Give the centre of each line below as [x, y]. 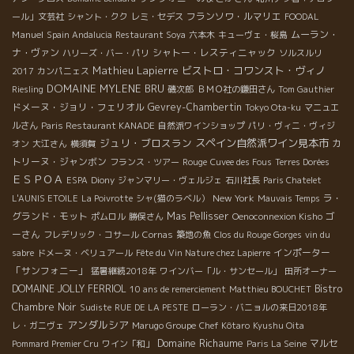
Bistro [328, 289]
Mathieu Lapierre [136, 71]
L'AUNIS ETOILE [45, 199]
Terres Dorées [302, 162]
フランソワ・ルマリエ [234, 17]
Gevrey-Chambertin [195, 107]
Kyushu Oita [279, 326]
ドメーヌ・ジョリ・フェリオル [78, 107]
